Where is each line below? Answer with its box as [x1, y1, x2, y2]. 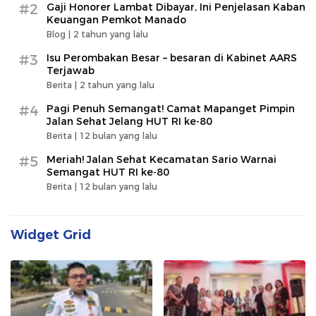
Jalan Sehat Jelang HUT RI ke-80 [47, 114, 212, 128]
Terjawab [47, 63, 95, 77]
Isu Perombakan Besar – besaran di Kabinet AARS [47, 51, 297, 64]
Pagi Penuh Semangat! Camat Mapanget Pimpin [47, 102, 295, 115]
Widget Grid [11, 226, 91, 243]
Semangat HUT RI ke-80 [47, 165, 169, 178]
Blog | [47, 28, 73, 39]
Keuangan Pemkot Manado [47, 13, 186, 26]
